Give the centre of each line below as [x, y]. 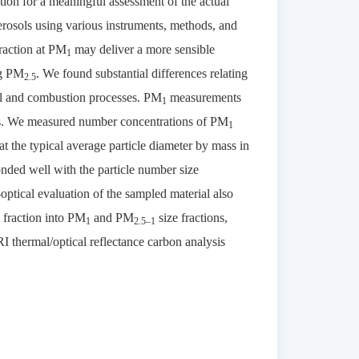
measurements [204, 97]
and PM [112, 218]
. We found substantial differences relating [141, 73]
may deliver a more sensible [143, 49]
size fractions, [191, 218]
